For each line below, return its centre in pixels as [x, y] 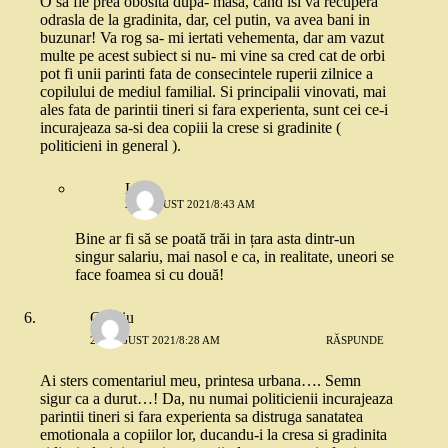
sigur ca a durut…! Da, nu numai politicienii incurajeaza [216, 399]
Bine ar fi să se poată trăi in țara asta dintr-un [215, 239]
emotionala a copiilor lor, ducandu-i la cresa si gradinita [213, 435]
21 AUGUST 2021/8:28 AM [155, 339]
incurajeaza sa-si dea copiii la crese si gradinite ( [190, 128]
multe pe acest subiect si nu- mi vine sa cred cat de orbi [212, 56]
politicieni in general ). [110, 146]
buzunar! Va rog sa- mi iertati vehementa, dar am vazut [212, 38]
